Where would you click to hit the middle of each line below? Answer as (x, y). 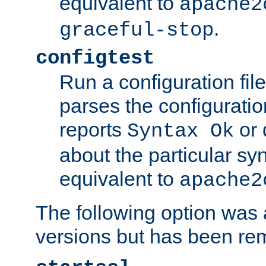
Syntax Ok (180, 132)
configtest (95, 58)
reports (93, 130)
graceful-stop (137, 31)
